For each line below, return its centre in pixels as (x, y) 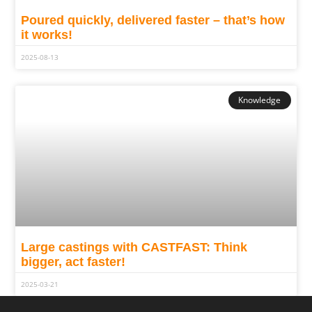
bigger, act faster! (73, 262)
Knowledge (260, 100)
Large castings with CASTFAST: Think (134, 247)
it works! (47, 34)
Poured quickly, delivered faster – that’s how (153, 20)
